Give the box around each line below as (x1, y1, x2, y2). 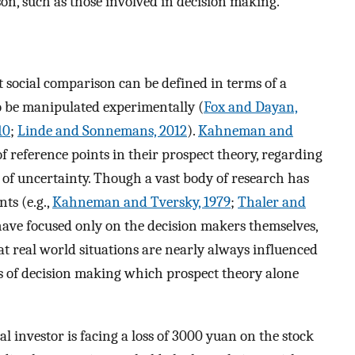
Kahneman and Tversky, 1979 (52, 193, 231, 211)
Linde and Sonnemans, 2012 (17, 121, 187, 139)
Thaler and (238, 193, 306, 211)
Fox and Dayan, (204, 97, 298, 116)
